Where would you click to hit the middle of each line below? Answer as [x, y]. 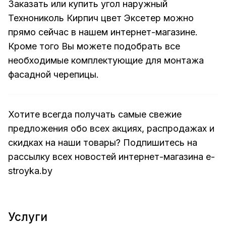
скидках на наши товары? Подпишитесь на [103, 143]
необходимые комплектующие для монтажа [106, 61]
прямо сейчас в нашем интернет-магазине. [103, 32]
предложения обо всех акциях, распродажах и [111, 129]
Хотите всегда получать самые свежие [95, 115]
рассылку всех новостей [62, 157]
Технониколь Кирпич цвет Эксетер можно [101, 18]
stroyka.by [30, 171]
